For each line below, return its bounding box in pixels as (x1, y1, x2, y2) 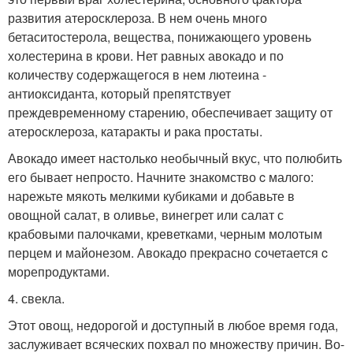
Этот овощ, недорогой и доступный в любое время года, (8, 316, 338, 334)
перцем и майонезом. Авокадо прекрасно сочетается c (8, 243, 328, 262)
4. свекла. (8, 289, 65, 307)
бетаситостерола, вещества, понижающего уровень (8, 28, 311, 46)
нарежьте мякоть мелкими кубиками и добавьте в (8, 187, 295, 205)
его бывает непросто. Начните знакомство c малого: (8, 168, 314, 186)
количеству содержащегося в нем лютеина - (8, 65, 266, 84)
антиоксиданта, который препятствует (8, 84, 231, 102)
